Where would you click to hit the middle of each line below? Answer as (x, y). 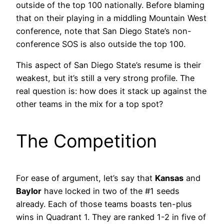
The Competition (86, 141)
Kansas (169, 178)
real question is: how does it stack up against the (111, 91)
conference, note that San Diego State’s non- (104, 31)
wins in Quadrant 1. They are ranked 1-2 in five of (111, 217)
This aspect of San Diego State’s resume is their (108, 65)
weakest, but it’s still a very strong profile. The (105, 78)
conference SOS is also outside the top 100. (101, 44)
